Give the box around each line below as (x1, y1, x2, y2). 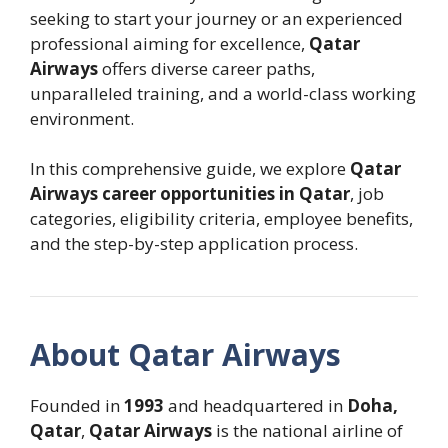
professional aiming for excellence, (30, 31, 309, 55)
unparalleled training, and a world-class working (30, 81, 416, 105)
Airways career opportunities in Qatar (30, 182, 350, 206)
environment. (30, 106, 134, 130)
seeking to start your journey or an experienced (30, 6, 403, 30)
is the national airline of (212, 419, 403, 443)
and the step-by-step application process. (30, 232, 358, 256)
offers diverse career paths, (98, 56, 315, 80)
